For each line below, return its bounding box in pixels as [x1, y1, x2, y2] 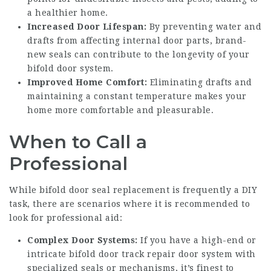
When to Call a [9, 131, 147, 153]
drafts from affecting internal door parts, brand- [27, 36, 247, 45]
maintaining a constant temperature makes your [27, 91, 247, 101]
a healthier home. [27, 8, 108, 18]
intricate [27, 249, 69, 259]
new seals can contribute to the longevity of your [27, 50, 250, 59]
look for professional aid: [9, 213, 122, 223]
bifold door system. [27, 64, 114, 73]
